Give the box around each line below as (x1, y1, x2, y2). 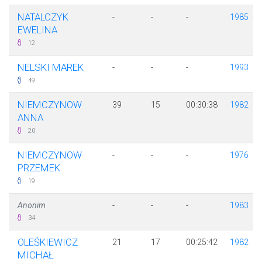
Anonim (18, 201, 46, 211)
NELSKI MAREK (18, 61, 84, 74)
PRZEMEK (18, 162, 60, 174)
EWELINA (18, 24, 57, 36)
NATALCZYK (18, 11, 68, 23)
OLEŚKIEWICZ (18, 236, 78, 249)
